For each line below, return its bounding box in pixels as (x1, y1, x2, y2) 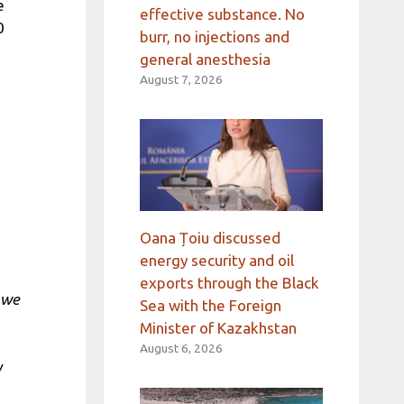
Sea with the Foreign (139, 296, 281, 314)
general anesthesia (139, 50, 271, 69)
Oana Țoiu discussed (139, 228, 280, 246)
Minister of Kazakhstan (139, 318, 297, 336)
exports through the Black (139, 273, 319, 291)
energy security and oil (139, 251, 294, 269)
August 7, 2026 (139, 72, 223, 87)
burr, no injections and (139, 28, 289, 46)
